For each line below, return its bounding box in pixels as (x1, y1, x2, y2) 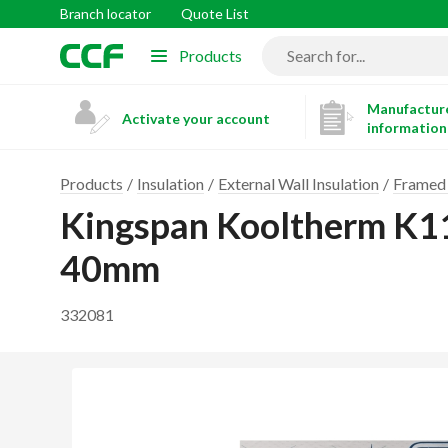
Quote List (181, 5, 249, 22)
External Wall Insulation (218, 174, 379, 193)
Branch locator (60, 5, 151, 22)
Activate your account (122, 109, 270, 127)
